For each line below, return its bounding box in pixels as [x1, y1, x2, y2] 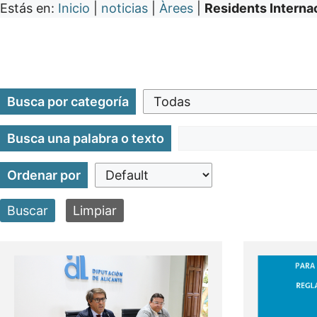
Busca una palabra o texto [7, 131, 164, 146]
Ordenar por [7, 168, 81, 183]
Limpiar [73, 203, 117, 219]
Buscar [7, 203, 48, 219]
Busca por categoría [7, 94, 129, 110]
